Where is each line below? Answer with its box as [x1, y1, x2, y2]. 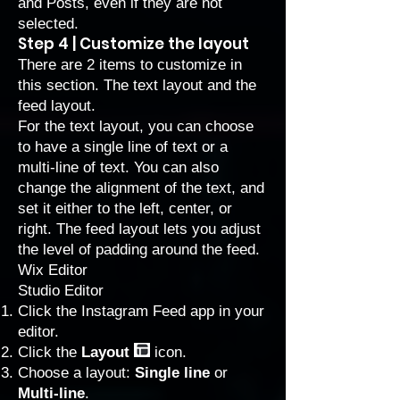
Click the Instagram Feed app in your [18, 303, 264, 320]
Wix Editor [18, 262, 87, 279]
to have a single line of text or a [18, 138, 228, 155]
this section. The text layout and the [18, 77, 256, 94]
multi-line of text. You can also [18, 159, 219, 176]
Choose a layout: [18, 364, 135, 381]
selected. [18, 15, 79, 32]
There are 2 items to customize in [18, 56, 242, 73]
